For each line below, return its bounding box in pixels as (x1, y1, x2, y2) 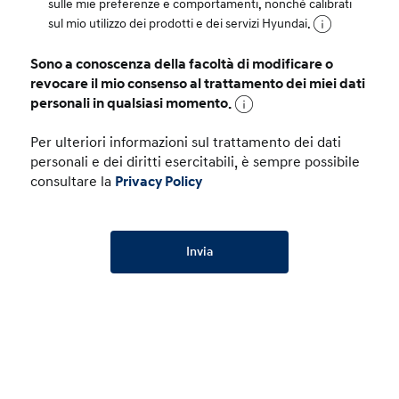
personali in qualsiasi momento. (30, 94, 232, 112)
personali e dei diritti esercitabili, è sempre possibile (30, 152, 361, 171)
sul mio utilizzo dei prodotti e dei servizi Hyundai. (48, 15, 314, 31)
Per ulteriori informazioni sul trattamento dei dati (30, 133, 342, 151)
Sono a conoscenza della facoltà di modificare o (30, 54, 334, 73)
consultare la (30, 172, 116, 191)
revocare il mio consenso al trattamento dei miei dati (30, 74, 366, 93)
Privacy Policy (115, 172, 203, 191)
